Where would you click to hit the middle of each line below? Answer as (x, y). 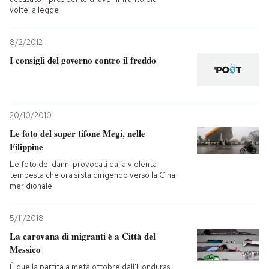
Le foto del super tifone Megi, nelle (77, 133)
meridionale (31, 186)
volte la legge (34, 10)
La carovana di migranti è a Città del (83, 236)
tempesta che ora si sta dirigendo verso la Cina (92, 175)
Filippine (26, 146)
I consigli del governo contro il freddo (83, 60)
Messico (25, 249)
